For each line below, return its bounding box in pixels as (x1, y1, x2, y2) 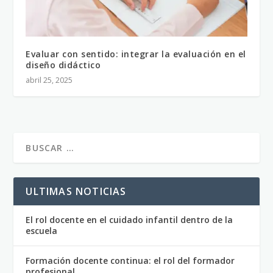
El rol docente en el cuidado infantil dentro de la (26, 214, 233, 226)
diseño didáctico (26, 59, 101, 71)
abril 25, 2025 (26, 75, 73, 86)
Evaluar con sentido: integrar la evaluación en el (26, 48, 246, 60)
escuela (26, 225, 58, 237)
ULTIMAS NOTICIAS (26, 185, 127, 199)
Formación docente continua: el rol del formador (26, 255, 235, 267)
